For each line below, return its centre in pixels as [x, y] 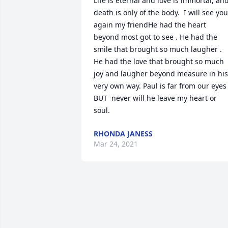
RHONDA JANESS [123, 134]
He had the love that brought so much [159, 61]
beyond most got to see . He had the [155, 37]
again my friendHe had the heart [150, 25]
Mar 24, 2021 [116, 144]
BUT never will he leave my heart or [155, 98]
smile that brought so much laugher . [158, 49]
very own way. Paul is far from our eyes [160, 86]
